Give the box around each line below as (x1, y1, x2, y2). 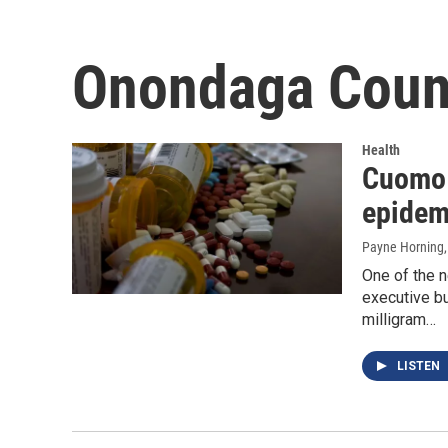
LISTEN (397, 359, 443, 374)
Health (362, 142, 400, 159)
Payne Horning (362, 239, 444, 256)
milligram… (362, 310, 436, 330)
